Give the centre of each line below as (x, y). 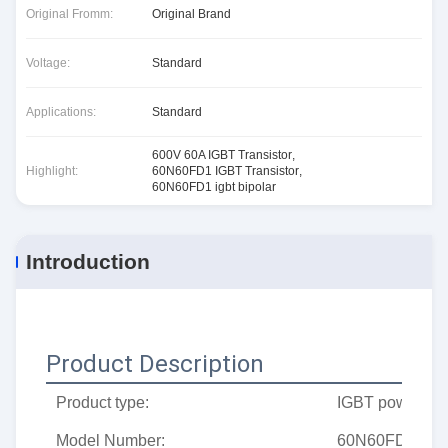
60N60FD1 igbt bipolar (214, 187)
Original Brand (191, 14)
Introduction (88, 261)
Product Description (155, 364)
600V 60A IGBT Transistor (222, 155)
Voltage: (48, 63)
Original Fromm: (69, 14)
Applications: (61, 112)
